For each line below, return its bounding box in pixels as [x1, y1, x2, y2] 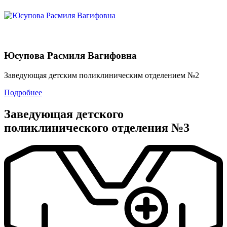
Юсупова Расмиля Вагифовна [4, 50, 137, 61]
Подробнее [4, 88, 42, 97]
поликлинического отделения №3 [4, 121, 190, 134]
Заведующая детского [4, 107, 124, 121]
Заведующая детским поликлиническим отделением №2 [4, 70, 199, 80]
